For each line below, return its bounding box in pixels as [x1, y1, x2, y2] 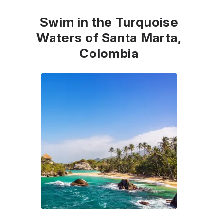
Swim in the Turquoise [39, 14, 179, 30]
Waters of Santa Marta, [36, 30, 182, 45]
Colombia [79, 45, 139, 61]
